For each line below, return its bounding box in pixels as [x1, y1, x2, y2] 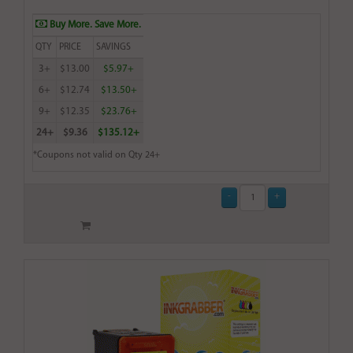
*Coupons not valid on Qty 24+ [33, 150, 160, 161]
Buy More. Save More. [47, 20, 141, 31]
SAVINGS [96, 43, 131, 53]
